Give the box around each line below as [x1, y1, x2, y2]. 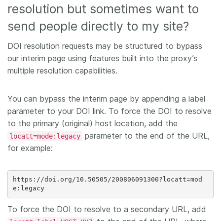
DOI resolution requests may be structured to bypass [7, 40, 202, 51]
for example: [7, 143, 53, 153]
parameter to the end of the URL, [82, 130, 210, 141]
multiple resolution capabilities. [7, 65, 117, 75]
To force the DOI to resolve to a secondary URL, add [7, 204, 206, 214]
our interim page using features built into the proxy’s [7, 53, 197, 63]
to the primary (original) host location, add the [7, 118, 178, 128]
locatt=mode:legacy [9, 132, 80, 140]
